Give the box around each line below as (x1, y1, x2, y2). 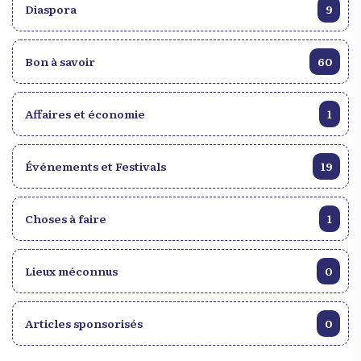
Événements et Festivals (25, 157, 166, 174)
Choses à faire (25, 210, 106, 226)
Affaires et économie (25, 105, 145, 122)
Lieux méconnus (25, 262, 118, 279)
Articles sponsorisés (25, 314, 143, 331)
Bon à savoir (25, 52, 95, 69)
